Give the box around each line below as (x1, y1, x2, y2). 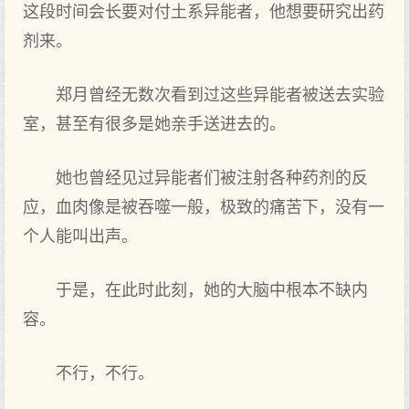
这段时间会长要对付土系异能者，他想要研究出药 (23, 3, 384, 21)
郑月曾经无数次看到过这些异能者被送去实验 (56, 86, 384, 104)
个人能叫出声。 (23, 227, 138, 246)
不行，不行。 (56, 364, 154, 383)
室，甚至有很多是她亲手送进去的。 (23, 115, 286, 133)
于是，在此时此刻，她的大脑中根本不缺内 (56, 281, 368, 299)
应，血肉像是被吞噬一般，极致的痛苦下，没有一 (23, 198, 384, 216)
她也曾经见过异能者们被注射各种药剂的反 (56, 169, 368, 187)
